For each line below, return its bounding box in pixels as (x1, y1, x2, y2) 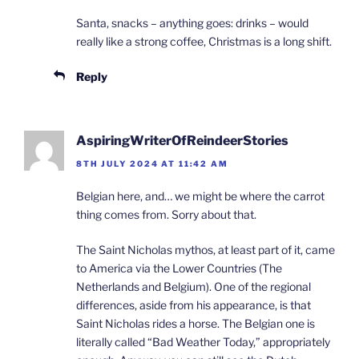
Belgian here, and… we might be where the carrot (76, 188, 325, 203)
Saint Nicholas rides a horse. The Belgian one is (76, 316, 315, 330)
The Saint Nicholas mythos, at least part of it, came (76, 242, 335, 256)
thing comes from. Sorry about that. (76, 207, 256, 221)
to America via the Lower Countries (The (76, 260, 282, 275)
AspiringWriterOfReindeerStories (76, 133, 288, 149)
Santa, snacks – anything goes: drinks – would (76, 16, 309, 30)
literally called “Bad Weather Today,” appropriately (76, 334, 330, 349)
